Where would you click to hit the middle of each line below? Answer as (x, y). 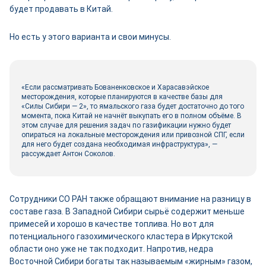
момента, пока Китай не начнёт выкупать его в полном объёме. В (132, 116)
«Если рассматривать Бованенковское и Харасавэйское (115, 88)
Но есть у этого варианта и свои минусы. (90, 37)
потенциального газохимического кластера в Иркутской (121, 237)
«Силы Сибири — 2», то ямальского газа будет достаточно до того (133, 107)
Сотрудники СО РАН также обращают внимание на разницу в (130, 199)
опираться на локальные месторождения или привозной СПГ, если (133, 135)
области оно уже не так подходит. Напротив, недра (111, 249)
